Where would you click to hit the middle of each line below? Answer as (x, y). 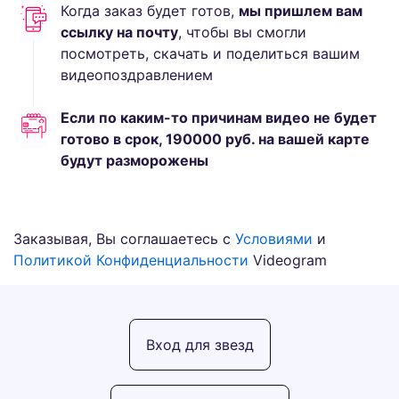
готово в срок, (113, 139)
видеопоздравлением (137, 75)
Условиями (274, 239)
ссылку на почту (119, 32)
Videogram (288, 260)
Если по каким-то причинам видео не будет (219, 118)
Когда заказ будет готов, (150, 11)
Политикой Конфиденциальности (131, 260)
